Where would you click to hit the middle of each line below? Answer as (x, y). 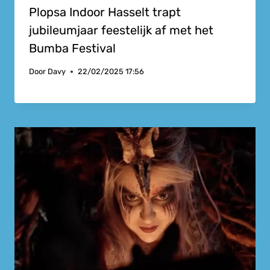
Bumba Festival (72, 48)
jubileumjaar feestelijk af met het (121, 30)
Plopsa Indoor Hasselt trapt (105, 12)
